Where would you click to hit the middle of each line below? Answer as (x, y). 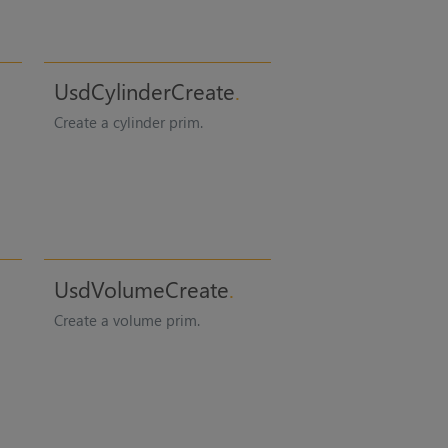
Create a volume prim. (126, 319)
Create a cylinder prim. (128, 122)
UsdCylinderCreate (144, 91)
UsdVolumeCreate (141, 288)
